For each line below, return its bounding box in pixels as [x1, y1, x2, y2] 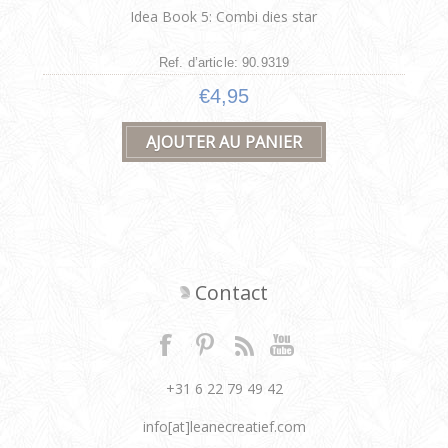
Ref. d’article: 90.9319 [158, 55, 290, 71]
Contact [195, 279, 268, 307]
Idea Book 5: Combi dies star [130, 7, 318, 27]
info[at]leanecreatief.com [142, 417, 306, 437]
